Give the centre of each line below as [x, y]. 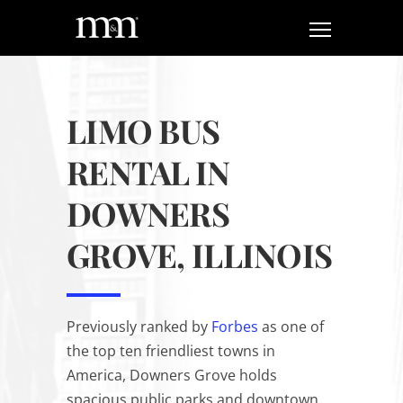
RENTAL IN [148, 172]
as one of [291, 327]
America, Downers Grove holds [172, 375]
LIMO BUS [143, 130]
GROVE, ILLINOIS [200, 255]
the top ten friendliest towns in [171, 351]
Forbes [235, 327]
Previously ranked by [139, 327]
